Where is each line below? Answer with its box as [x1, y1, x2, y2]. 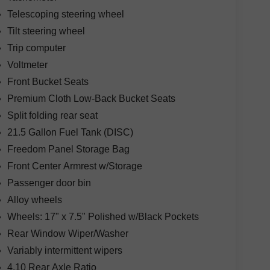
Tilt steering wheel [7, 26, 85, 37]
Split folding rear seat [7, 110, 98, 121]
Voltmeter [7, 60, 48, 71]
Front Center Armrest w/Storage [7, 161, 142, 172]
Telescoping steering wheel [7, 9, 124, 20]
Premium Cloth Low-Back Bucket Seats [7, 93, 175, 104]
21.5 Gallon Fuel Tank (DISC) [7, 127, 133, 138]
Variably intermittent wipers [7, 245, 122, 256]
